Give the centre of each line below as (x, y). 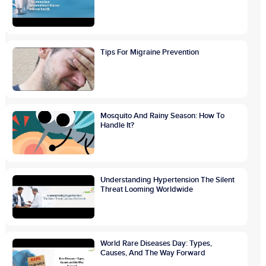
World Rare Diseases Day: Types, (156, 244)
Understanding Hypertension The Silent (168, 180)
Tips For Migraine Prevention (150, 52)
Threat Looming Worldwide (147, 189)
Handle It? (118, 126)
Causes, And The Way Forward (153, 253)
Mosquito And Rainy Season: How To (163, 116)
